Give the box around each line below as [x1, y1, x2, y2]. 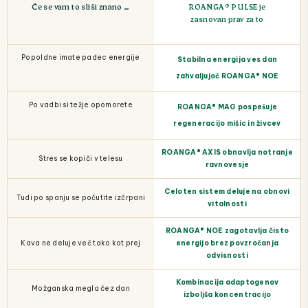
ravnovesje [205, 160, 250, 170]
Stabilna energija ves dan [177, 55, 278, 65]
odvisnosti [206, 251, 248, 261]
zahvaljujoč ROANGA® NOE [175, 71, 279, 81]
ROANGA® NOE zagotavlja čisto [165, 226, 289, 236]
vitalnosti [208, 199, 247, 209]
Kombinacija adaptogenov [175, 278, 279, 287]
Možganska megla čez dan [32, 284, 130, 294]
